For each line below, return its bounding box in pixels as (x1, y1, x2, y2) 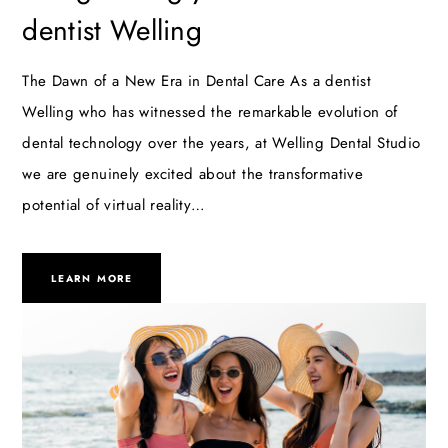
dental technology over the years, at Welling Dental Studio (22, 132, 421, 155)
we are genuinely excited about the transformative (22, 163, 364, 186)
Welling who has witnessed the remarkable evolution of (22, 101, 398, 124)
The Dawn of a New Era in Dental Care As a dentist (22, 70, 372, 93)
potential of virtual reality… (22, 194, 206, 217)
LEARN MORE (50, 270, 134, 286)
